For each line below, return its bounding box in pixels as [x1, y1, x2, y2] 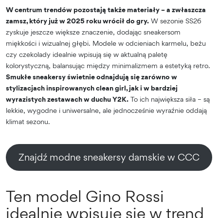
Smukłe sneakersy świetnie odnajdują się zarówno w [6, 72, 177, 81]
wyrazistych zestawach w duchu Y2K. [6, 94, 128, 103]
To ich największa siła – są [128, 94, 210, 103]
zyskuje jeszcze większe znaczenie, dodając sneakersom [6, 27, 181, 36]
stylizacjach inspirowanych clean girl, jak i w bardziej [6, 83, 178, 92]
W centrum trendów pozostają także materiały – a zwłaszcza [6, 5, 206, 14]
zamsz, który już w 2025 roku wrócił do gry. [6, 16, 149, 25]
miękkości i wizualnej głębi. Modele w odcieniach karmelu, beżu [6, 38, 206, 47]
